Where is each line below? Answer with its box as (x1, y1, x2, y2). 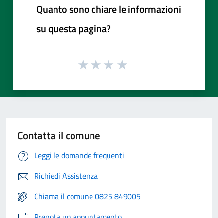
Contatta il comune (18, 127, 100, 144)
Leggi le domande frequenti (34, 149, 124, 162)
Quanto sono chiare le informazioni (36, 1, 181, 17)
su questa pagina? (36, 20, 111, 36)
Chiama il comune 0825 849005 (34, 190, 141, 202)
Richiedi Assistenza (34, 170, 98, 182)
